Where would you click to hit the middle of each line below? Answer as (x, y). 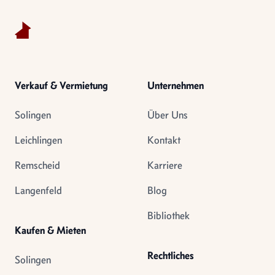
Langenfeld (38, 190)
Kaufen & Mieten (50, 230)
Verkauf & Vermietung (61, 85)
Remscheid (37, 165)
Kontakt (164, 140)
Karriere (165, 165)
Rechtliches (171, 255)
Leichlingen (38, 140)
